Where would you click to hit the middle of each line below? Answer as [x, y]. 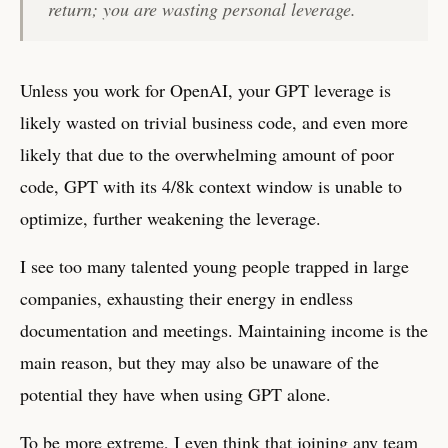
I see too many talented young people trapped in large [214, 265]
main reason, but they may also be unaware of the [199, 361]
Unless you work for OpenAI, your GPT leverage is [205, 89]
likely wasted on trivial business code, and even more [214, 121]
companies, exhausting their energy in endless [186, 297]
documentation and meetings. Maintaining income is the [224, 329]
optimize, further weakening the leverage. [170, 217]
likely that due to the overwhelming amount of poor [207, 153]
